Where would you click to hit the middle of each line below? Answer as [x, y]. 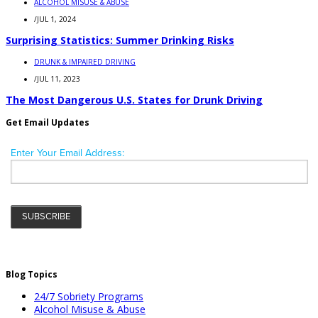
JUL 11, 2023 [59, 79]
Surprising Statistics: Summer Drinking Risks [120, 40]
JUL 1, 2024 [56, 20]
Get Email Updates [48, 123]
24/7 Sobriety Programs [89, 297]
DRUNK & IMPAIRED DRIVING [85, 62]
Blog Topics [32, 275]
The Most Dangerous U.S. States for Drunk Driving [134, 100]
